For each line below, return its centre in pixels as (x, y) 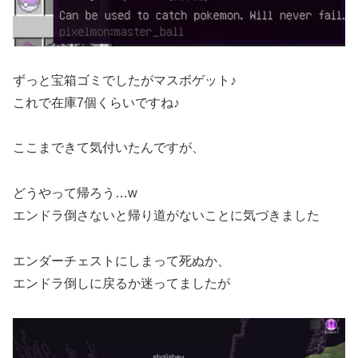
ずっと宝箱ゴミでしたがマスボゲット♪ (125, 80)
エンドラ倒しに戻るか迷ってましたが (121, 283)
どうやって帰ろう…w (75, 193)
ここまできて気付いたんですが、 (109, 148)
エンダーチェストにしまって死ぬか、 (121, 261)
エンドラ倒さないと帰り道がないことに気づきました (166, 216)
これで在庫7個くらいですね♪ (96, 102)
